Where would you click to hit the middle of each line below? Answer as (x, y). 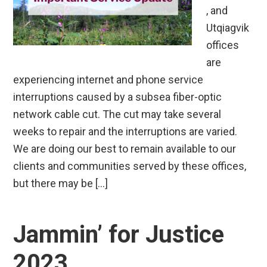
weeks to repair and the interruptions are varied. (125, 131)
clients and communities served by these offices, (130, 166)
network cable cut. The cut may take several (117, 114)
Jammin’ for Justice (119, 234)
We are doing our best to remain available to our (125, 148)
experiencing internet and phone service (108, 79)
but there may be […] (61, 183)
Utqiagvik (228, 27)
